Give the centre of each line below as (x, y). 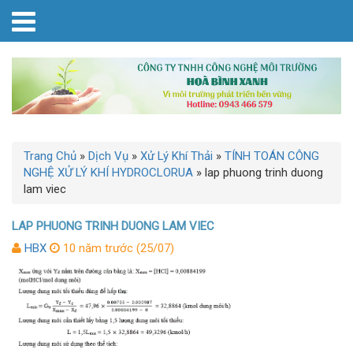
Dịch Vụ (108, 156)
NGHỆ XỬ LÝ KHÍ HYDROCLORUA (108, 172)
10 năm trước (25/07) (117, 248)
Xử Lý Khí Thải (176, 156)
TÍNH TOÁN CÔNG (272, 156)
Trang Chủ (50, 156)
